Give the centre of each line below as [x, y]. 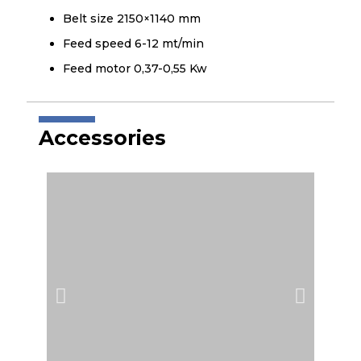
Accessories [102, 138]
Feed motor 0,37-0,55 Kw [135, 68]
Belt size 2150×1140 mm [132, 19]
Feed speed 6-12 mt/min [133, 44]
